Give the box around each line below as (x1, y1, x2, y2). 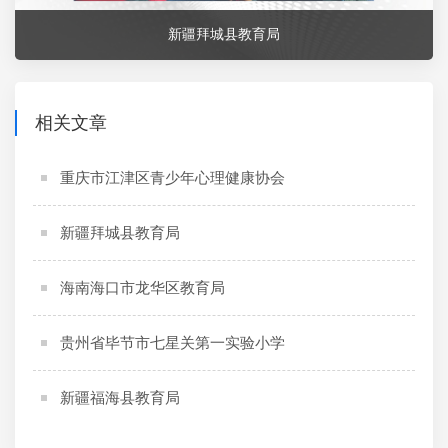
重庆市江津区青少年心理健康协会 (60, 169, 285, 186)
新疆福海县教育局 (60, 389, 180, 406)
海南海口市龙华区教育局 (60, 279, 225, 296)
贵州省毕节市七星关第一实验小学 (60, 334, 285, 351)
